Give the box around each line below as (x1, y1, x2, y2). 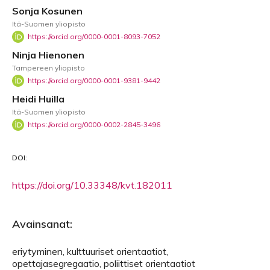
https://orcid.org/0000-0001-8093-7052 (28, 31, 160, 41)
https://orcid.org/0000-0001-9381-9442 (28, 75, 160, 85)
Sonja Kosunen (12, 4, 83, 17)
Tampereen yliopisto (12, 63, 85, 72)
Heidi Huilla (12, 92, 64, 105)
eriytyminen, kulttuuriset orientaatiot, (12, 245, 168, 257)
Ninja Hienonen (12, 48, 84, 61)
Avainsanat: (12, 216, 72, 231)
